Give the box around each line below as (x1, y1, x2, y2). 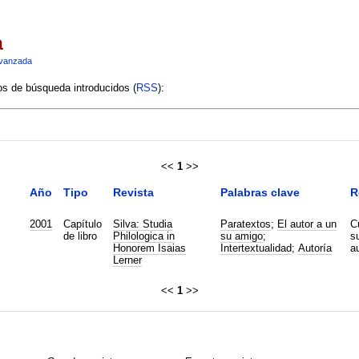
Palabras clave (220, 185, 300, 199)
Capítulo (63, 217, 102, 230)
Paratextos (220, 217, 271, 230)
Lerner (112, 253, 142, 266)
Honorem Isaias (112, 241, 186, 254)
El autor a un (276, 217, 337, 230)
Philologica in (112, 229, 175, 242)
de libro (63, 229, 97, 242)
